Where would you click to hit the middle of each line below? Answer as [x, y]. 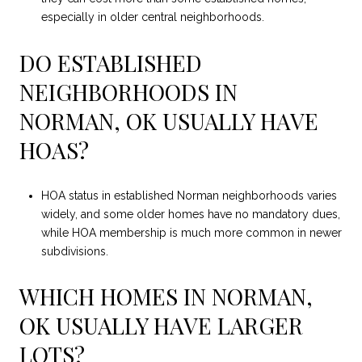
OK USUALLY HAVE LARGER [161, 326]
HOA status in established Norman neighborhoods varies [189, 195]
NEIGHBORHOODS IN [128, 92]
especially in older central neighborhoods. [152, 17]
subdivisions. [74, 251]
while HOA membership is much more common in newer [191, 232]
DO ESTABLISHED [111, 63]
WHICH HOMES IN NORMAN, [166, 297]
